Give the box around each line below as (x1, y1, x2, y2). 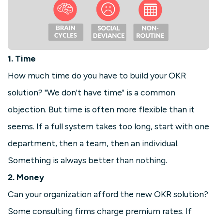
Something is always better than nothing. (8, 155, 167, 166)
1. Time (8, 53, 36, 64)
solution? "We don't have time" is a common (8, 87, 175, 98)
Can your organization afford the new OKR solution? (8, 189, 208, 200)
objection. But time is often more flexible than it (8, 104, 195, 115)
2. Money (8, 172, 44, 183)
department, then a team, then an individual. (8, 138, 179, 149)
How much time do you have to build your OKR (8, 70, 186, 81)
